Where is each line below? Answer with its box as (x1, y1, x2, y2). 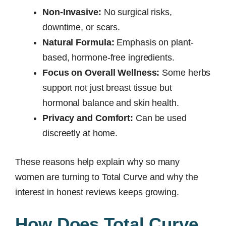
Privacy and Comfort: (42, 112, 133, 123)
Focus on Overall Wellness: (42, 67, 160, 78)
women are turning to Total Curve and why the (15, 172, 198, 182)
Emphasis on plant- (114, 37, 194, 47)
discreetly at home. (42, 128, 118, 138)
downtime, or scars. (42, 22, 121, 32)
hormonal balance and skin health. (42, 97, 179, 108)
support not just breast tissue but (42, 82, 172, 93)
